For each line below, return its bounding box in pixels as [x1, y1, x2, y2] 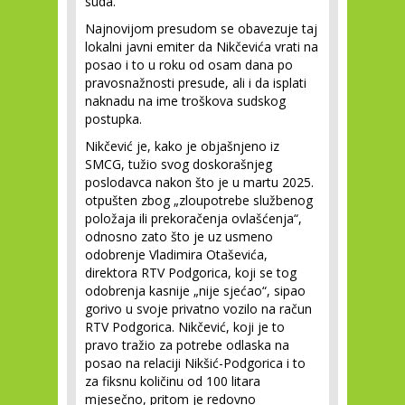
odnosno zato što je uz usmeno [85, 228, 273, 245]
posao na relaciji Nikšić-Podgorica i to [85, 354, 306, 372]
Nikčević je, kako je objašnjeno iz [85, 137, 279, 155]
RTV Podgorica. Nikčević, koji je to [85, 318, 285, 335]
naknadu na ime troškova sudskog [85, 92, 286, 109]
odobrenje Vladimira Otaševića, [85, 246, 268, 263]
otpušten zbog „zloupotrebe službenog [85, 192, 313, 209]
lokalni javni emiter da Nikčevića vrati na [85, 38, 318, 55]
